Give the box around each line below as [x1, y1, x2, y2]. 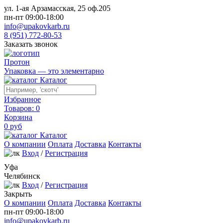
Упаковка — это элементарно [4, 67, 104, 75]
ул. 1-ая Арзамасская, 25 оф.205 [4, 4, 111, 12]
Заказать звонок [4, 40, 58, 48]
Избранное [4, 95, 41, 104]
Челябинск [4, 172, 40, 180]
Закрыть [4, 190, 32, 198]
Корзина [4, 113, 32, 121]
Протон [4, 58, 30, 66]
